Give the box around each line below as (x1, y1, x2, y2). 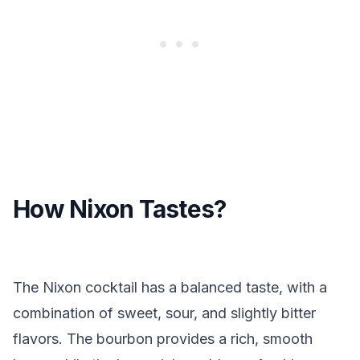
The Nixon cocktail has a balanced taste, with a (13, 279, 327, 296)
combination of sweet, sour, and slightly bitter (13, 305, 316, 321)
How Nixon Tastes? (13, 194, 227, 223)
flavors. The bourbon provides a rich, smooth (13, 330, 313, 347)
